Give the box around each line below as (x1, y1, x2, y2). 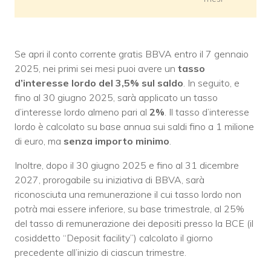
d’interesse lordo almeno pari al (15, 105, 147, 118)
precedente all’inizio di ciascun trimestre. (15, 246, 186, 258)
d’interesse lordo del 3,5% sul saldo (15, 76, 183, 89)
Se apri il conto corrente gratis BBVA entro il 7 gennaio (15, 47, 249, 60)
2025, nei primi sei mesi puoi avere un (15, 62, 178, 74)
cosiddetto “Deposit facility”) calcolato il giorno (15, 231, 213, 244)
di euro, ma (15, 134, 61, 147)
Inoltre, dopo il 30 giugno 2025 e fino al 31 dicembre (15, 158, 239, 171)
